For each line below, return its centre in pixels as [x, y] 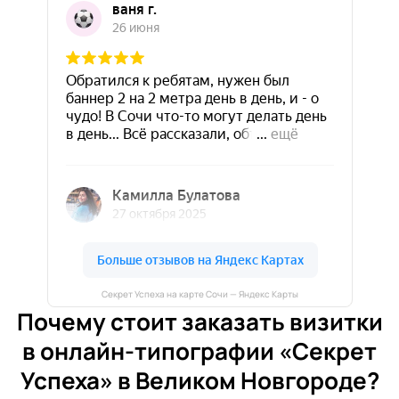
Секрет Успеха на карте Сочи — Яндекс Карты [199, 294]
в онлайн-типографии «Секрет [199, 351]
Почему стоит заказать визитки [199, 322]
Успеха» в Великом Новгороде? [199, 380]
